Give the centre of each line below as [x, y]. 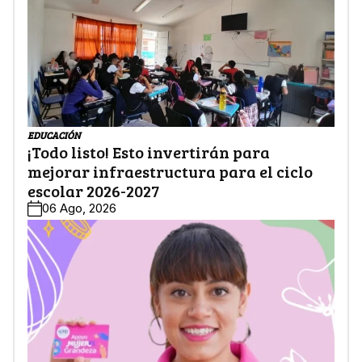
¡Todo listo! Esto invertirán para [149, 152]
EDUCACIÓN [54, 135]
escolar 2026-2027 [93, 191]
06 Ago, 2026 [79, 208]
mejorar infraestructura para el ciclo [170, 172]
